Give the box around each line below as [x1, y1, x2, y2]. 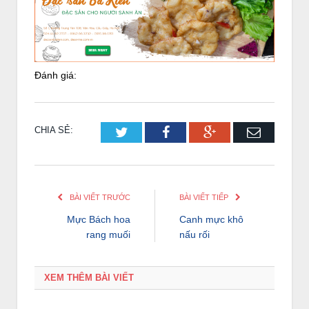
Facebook [168, 124, 223, 139]
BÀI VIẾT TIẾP [179, 192, 230, 201]
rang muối [86, 228, 130, 240]
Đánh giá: [34, 69, 77, 81]
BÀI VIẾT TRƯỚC [68, 192, 130, 201]
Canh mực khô [179, 213, 243, 225]
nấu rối [179, 228, 210, 240]
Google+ [215, 124, 264, 139]
